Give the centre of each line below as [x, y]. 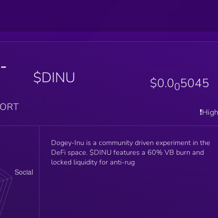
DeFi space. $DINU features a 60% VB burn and [127, 152]
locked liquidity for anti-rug [93, 162]
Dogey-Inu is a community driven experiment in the [130, 142]
